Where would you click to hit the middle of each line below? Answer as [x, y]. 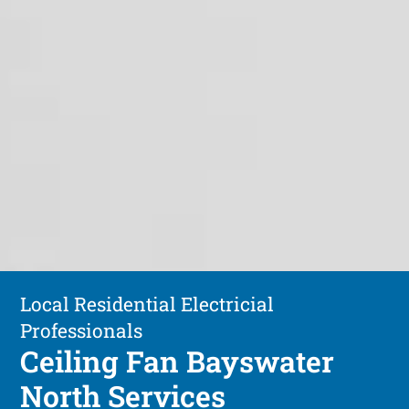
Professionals [82, 330]
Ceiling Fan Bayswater [178, 361]
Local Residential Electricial [147, 304]
